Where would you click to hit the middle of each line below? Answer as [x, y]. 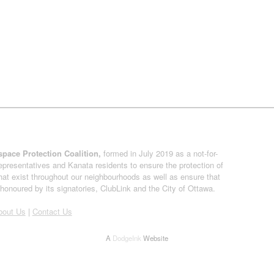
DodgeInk [127, 238]
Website [155, 238]
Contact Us [52, 211]
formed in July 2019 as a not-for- [161, 153]
